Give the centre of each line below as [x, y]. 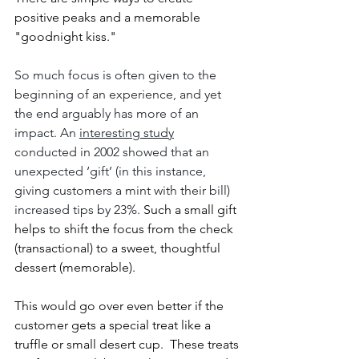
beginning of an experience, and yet [119, 94]
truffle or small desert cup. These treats [128, 344]
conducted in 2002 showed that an [113, 151]
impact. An [47, 132]
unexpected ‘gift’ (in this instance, [112, 171]
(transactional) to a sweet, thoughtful [119, 248]
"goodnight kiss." [65, 36]
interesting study [127, 132]
